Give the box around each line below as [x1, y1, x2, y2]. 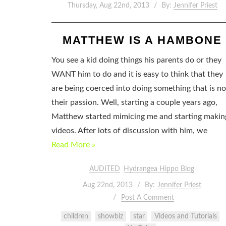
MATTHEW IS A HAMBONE [62, 34, 222, 46]
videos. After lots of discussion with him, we [51, 127, 207, 135]
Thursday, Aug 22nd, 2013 [67, 2, 149, 9]
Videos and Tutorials [154, 213, 217, 220]
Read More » [51, 141, 95, 149]
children [64, 213, 89, 220]
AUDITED [89, 165, 120, 173]
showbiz [98, 213, 124, 220]
